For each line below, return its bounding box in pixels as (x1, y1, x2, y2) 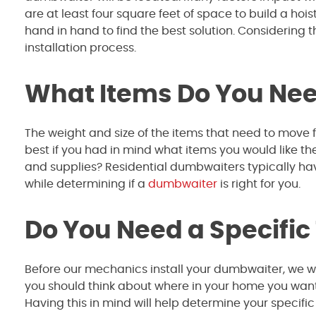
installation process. (25, 42, 139, 54)
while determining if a (25, 178, 148, 190)
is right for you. (217, 178, 303, 190)
